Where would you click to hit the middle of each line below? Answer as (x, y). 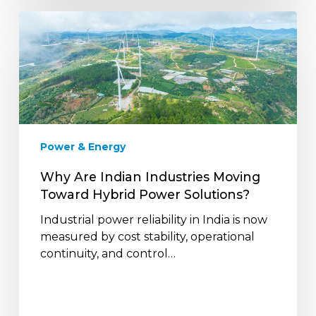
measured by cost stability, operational (147, 237)
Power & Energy (83, 147)
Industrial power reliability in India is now (153, 220)
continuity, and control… (108, 254)
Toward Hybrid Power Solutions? (145, 194)
